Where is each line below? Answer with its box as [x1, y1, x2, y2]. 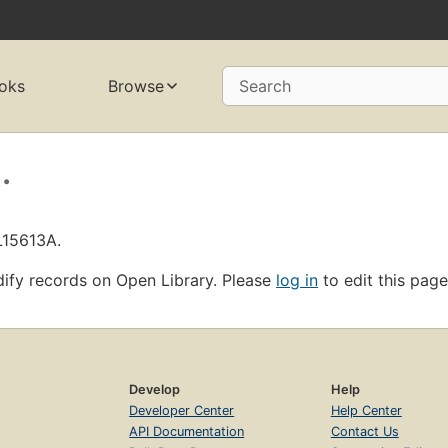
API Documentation [129, 423, 245, 439]
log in [276, 269, 318, 290]
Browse [107, 76, 164, 97]
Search [238, 76, 291, 97]
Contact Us [330, 423, 399, 439]
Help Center [330, 402, 402, 418]
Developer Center [129, 402, 235, 418]
